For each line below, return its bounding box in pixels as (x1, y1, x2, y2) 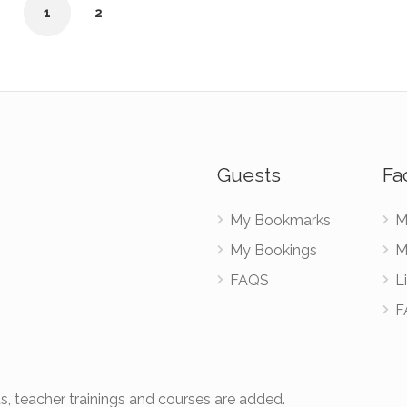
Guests (216, 164, 281, 186)
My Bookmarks (229, 212, 331, 229)
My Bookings (229, 242, 317, 259)
